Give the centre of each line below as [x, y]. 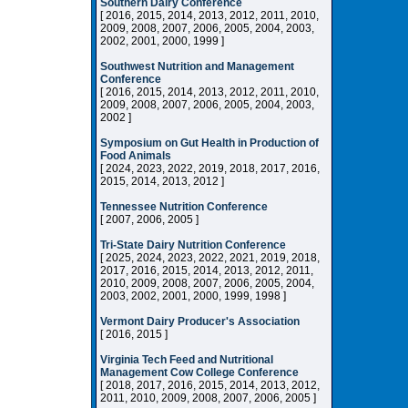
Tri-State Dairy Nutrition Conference [193, 245]
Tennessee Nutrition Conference [184, 207]
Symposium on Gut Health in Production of [209, 143]
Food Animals [136, 156]
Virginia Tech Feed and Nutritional [187, 360]
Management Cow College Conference [199, 372]
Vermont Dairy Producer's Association [200, 321]
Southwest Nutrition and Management [197, 66]
